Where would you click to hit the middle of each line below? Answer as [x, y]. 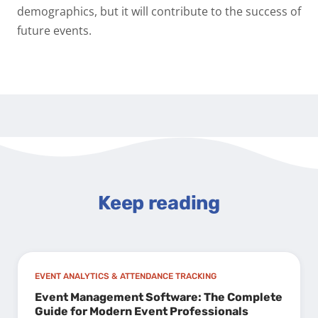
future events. [54, 30]
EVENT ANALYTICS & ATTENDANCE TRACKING [126, 276]
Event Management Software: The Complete [159, 297]
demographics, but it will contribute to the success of [159, 11]
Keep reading [159, 203]
